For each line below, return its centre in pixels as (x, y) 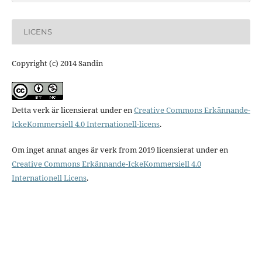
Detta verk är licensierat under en (73, 110)
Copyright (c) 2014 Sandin (57, 63)
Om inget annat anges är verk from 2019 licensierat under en (120, 149)
